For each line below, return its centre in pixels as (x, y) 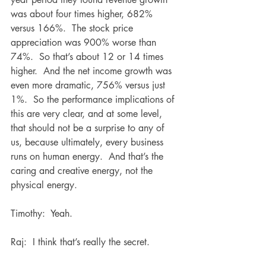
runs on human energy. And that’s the (88, 156)
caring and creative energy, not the (83, 171)
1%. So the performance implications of (94, 99)
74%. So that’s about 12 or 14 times (88, 57)
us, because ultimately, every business (88, 142)
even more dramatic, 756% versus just (89, 85)
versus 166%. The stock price (73, 28)
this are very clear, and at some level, (88, 114)
